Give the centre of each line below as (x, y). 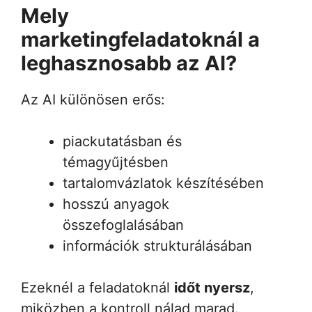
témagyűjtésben (116, 162)
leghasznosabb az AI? (129, 63)
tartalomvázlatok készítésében (163, 183)
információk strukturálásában (157, 245)
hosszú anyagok (116, 204)
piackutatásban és (122, 141)
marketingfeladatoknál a (140, 39)
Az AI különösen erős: (93, 99)
